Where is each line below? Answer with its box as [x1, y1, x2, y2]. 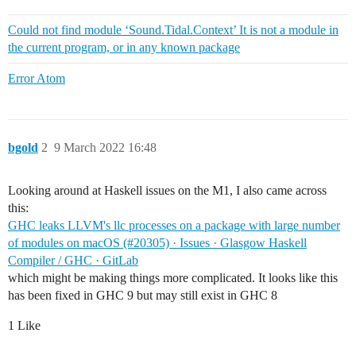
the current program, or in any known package [8, 41, 240, 55]
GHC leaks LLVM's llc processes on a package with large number [8, 219, 340, 233]
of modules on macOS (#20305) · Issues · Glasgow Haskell [8, 236, 307, 250]
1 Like [8, 319, 41, 333]
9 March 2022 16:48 [54, 141, 157, 155]
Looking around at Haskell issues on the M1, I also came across [8, 184, 327, 198]
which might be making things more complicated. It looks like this [8, 271, 338, 285]
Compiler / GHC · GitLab [8, 253, 138, 268]
